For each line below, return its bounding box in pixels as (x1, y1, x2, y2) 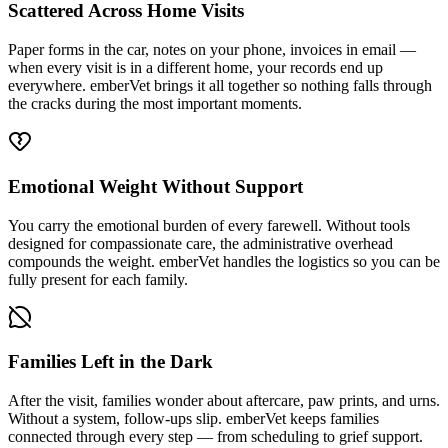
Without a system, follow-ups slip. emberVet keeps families (8, 409, 379, 427)
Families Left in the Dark (8, 351, 213, 373)
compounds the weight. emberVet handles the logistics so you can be (8, 252, 440, 270)
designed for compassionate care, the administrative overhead (8, 234, 393, 252)
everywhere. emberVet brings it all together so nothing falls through (8, 77, 432, 95)
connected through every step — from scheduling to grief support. (8, 427, 423, 445)
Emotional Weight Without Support (8, 175, 303, 197)
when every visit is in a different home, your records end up (8, 59, 383, 77)
